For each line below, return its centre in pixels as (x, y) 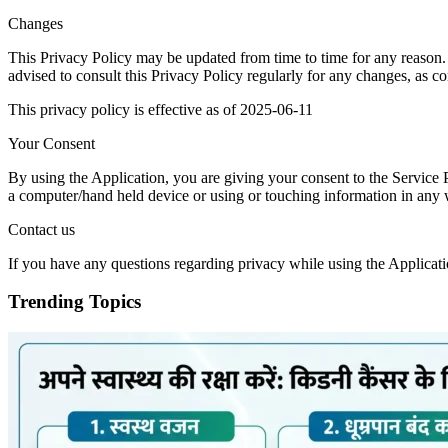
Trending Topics (74, 302)
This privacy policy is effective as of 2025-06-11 (160, 109)
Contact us (41, 229)
